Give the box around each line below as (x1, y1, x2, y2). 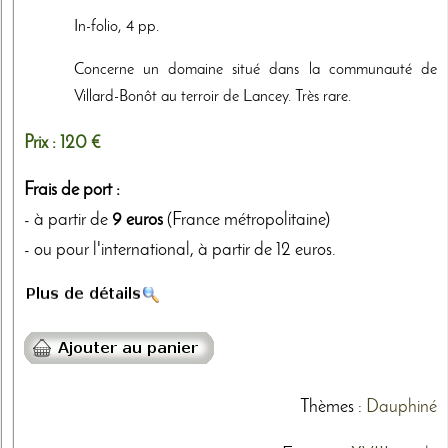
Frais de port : (24, 182, 120, 200)
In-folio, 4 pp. (74, 18, 159, 35)
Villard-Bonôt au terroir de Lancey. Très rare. (74, 88, 351, 105)
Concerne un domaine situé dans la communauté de (74, 61, 437, 78)
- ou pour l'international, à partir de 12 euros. (24, 242, 336, 260)
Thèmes (299, 399, 354, 417)
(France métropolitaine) (163, 212, 330, 230)
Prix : (24, 134, 60, 152)
